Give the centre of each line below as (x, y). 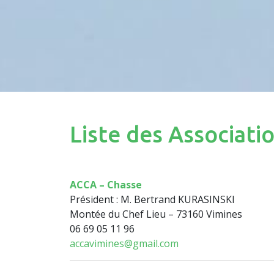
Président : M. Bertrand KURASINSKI (152, 200)
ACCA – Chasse (106, 185)
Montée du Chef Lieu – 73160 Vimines (156, 214)
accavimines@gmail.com (124, 244)
